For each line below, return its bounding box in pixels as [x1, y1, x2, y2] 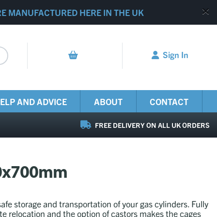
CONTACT [150, 95, 189, 107]
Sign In [162, 48, 188, 60]
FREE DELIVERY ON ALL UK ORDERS [93, 121, 210, 130]
